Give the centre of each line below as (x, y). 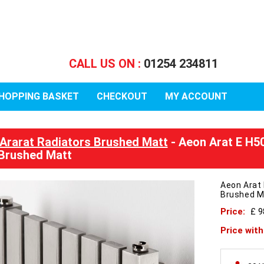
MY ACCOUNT (196, 96)
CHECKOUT (122, 96)
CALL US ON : (106, 64)
